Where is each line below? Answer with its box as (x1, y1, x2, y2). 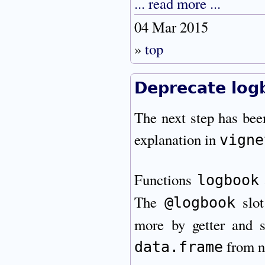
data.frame (134, 238, 224, 256)
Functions (134, 170, 198, 190)
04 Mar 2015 (134, 17, 209, 37)
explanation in (134, 129, 220, 149)
